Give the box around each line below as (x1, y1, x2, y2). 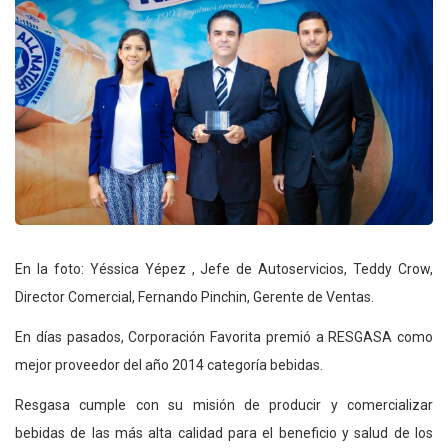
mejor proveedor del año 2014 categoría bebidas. (15, 356, 323, 373)
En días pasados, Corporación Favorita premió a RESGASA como (15, 328, 433, 345)
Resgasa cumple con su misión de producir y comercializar (15, 396, 433, 413)
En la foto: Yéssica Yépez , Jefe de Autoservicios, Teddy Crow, (15, 260, 433, 277)
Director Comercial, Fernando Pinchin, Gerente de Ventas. (15, 288, 374, 305)
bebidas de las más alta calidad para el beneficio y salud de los (15, 424, 433, 441)
